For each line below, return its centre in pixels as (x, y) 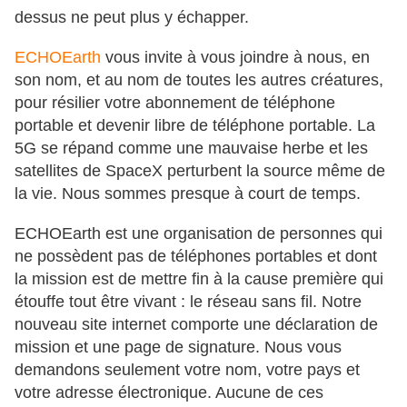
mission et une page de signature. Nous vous (178, 347)
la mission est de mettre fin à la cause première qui (199, 279)
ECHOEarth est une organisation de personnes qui (199, 234)
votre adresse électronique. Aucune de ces (169, 393)
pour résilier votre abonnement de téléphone (175, 103)
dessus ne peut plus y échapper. (132, 18)
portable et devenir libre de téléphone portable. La (195, 126)
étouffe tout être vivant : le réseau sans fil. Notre (188, 302)
